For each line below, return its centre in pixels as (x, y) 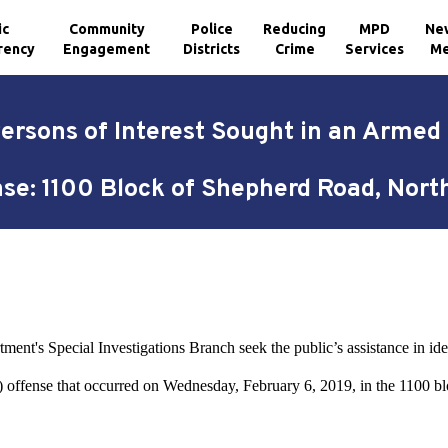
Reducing (295, 28)
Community (106, 28)
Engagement (107, 48)
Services (375, 48)
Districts (212, 48)
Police (211, 28)
